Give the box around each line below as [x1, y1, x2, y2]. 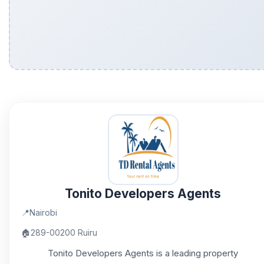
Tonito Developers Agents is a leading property [48, 247, 238, 259]
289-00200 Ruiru [31, 227, 97, 237]
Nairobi [29, 207, 57, 217]
